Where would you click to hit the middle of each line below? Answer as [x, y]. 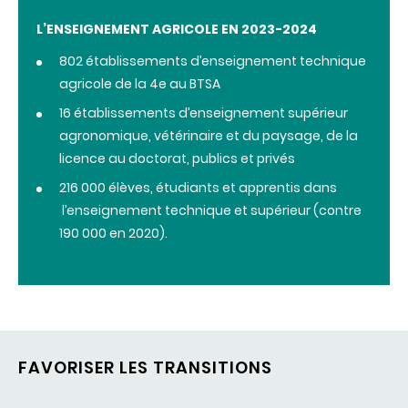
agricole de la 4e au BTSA [140, 83]
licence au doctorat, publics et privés [177, 158]
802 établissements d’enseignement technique [213, 61]
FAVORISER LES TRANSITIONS [145, 367]
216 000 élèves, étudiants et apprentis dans [198, 187]
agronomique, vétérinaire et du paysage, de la [209, 135]
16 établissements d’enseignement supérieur [204, 112]
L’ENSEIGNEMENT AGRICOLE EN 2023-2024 [177, 29]
